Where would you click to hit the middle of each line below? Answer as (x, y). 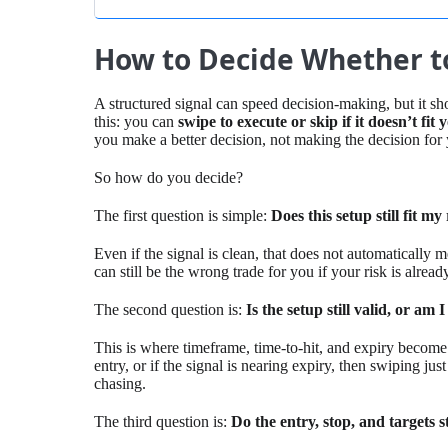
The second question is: (170, 310)
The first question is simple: (183, 216)
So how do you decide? (169, 178)
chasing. (120, 384)
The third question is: (163, 422)
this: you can (136, 122)
